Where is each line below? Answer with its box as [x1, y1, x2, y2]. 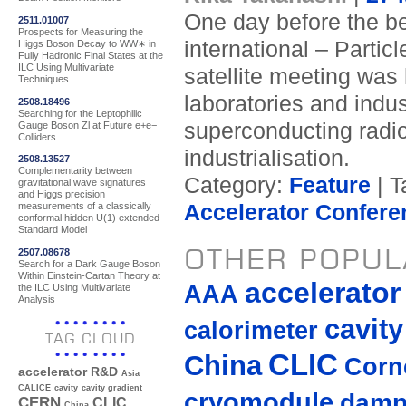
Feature [288, 173, 371, 198]
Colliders [18, 130, 56, 142]
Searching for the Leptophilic [18, 107, 142, 119]
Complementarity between [18, 165, 132, 177]
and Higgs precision [18, 188, 105, 200]
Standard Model [18, 224, 87, 236]
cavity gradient [82, 383, 142, 393]
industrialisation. [183, 146, 350, 171]
